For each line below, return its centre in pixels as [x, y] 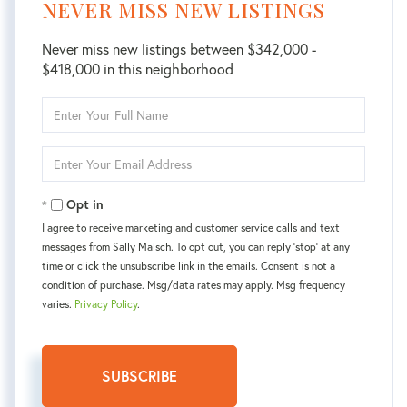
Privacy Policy [106, 304]
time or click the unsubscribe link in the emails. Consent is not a [189, 266]
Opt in [85, 205]
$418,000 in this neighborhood [138, 69]
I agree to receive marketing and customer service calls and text [191, 228]
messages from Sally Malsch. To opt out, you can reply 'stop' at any [196, 247]
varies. [58, 304]
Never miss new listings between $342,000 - [179, 49]
